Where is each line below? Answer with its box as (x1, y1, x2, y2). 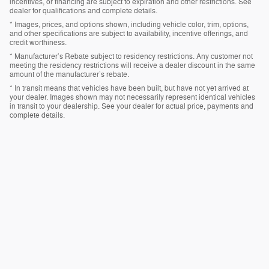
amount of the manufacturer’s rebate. (10, 70, 129, 80)
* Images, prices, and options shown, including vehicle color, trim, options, (10, 20, 249, 30)
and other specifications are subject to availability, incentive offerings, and (10, 29, 248, 39)
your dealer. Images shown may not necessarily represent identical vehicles (10, 92, 255, 103)
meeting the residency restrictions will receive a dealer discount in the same (10, 61, 255, 71)
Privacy (233, 210, 257, 219)
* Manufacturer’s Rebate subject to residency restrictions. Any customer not (10, 52, 253, 62)
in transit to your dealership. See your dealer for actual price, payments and (10, 101, 253, 112)
